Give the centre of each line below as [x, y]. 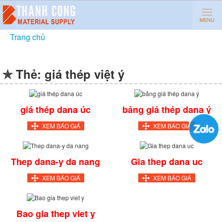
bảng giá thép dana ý [166, 109]
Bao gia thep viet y [55, 213]
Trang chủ [28, 37]
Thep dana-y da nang [55, 161]
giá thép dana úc [55, 109]
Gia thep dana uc [166, 161]
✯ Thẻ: [24, 74]
